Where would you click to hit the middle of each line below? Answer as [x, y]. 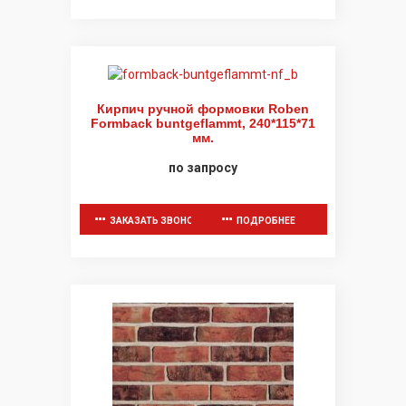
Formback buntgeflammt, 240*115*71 [203, 124]
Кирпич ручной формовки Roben [203, 109]
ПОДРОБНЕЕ [266, 221]
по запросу [203, 168]
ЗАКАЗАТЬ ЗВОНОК [155, 221]
